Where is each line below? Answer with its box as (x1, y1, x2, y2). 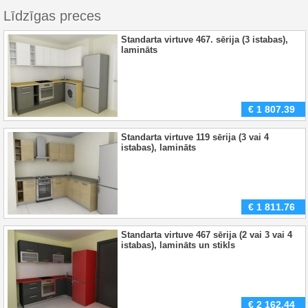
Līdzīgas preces (3, 8, 101, 23)
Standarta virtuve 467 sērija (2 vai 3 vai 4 (121, 230, 292, 240)
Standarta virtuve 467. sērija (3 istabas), (121, 34, 288, 45)
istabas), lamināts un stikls (121, 240, 235, 250)
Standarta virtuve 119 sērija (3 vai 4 (121, 132, 269, 142)
